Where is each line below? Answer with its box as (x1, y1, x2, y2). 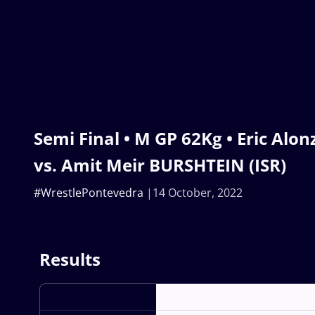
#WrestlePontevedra (34, 185, 143, 201)
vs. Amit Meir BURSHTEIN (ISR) (34, 153, 286, 177)
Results (39, 247, 101, 271)
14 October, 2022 (153, 185, 243, 201)
